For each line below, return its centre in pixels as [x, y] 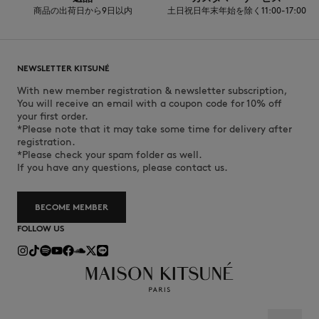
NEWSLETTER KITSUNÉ [63, 68]
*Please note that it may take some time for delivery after [155, 130]
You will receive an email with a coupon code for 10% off [150, 104]
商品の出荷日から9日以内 [83, 11]
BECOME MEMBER [72, 207]
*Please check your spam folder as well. [110, 155]
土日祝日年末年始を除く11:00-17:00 [236, 11]
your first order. [53, 117]
